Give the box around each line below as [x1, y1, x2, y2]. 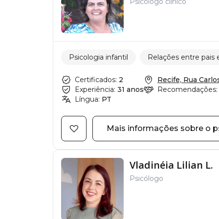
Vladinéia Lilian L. [130, 158, 213, 172]
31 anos [117, 85, 144, 94]
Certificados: [75, 75, 117, 84]
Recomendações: [157, 85, 218, 94]
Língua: [75, 95, 100, 104]
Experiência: [75, 85, 115, 94]
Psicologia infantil [69, 52, 128, 62]
